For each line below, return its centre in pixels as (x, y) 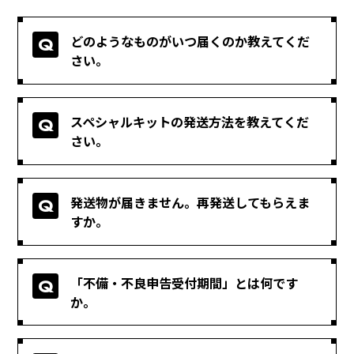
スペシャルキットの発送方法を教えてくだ (190, 121)
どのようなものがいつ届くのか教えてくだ (190, 41)
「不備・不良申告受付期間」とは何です (185, 282)
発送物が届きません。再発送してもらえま (190, 202)
